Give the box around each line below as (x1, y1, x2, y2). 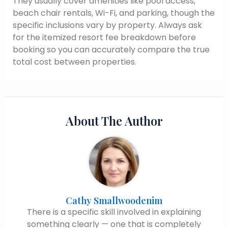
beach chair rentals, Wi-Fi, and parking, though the (12, 7, 215, 19)
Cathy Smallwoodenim (66, 194, 162, 207)
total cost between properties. (12, 55, 136, 68)
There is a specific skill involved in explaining (27, 206, 201, 218)
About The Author (65, 112, 163, 129)
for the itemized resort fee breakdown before (12, 31, 196, 43)
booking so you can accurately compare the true (12, 43, 210, 55)
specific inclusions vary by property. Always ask (12, 19, 202, 31)
